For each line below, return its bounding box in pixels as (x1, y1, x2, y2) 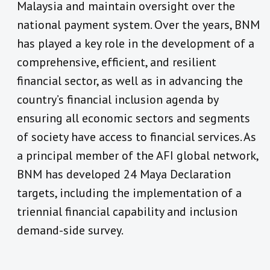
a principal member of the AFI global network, (17, 147, 258, 163)
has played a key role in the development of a (17, 35, 254, 51)
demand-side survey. (17, 222, 124, 238)
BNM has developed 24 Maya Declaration (17, 166, 231, 182)
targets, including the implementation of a (17, 184, 242, 201)
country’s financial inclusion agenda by (17, 91, 218, 107)
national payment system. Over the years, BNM (17, 16, 260, 33)
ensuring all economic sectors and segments (17, 110, 250, 126)
